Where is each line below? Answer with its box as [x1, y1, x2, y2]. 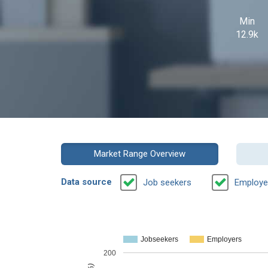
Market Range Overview [93, 148, 185, 159]
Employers [206, 235, 242, 244]
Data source [61, 176, 112, 188]
